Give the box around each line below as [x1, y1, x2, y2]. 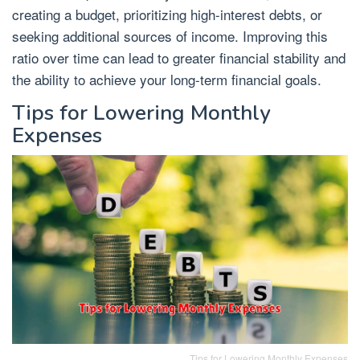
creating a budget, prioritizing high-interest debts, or [12, 3, 322, 24]
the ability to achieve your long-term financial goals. [12, 68, 321, 89]
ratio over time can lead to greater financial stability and [12, 47, 346, 67]
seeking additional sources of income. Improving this [12, 25, 328, 46]
